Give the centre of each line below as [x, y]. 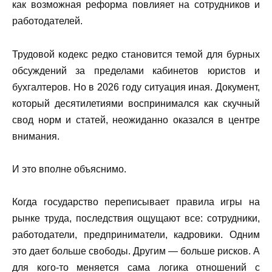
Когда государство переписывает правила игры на [136, 202]
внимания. [36, 136]
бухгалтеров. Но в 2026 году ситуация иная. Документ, [136, 87]
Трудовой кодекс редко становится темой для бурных [136, 54]
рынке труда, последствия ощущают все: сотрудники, [136, 218]
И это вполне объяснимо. [69, 169]
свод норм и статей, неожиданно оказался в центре [136, 120]
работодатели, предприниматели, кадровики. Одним [136, 234]
